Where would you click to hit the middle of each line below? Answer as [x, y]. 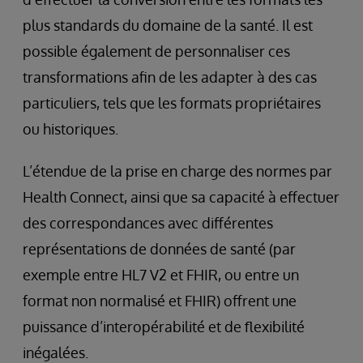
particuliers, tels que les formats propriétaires [172, 103]
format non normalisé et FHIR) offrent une [160, 301]
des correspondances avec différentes [148, 223]
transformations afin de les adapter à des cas [170, 77]
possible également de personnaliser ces [156, 51]
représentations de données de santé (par [159, 249]
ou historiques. [70, 129]
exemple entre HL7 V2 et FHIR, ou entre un [161, 275]
